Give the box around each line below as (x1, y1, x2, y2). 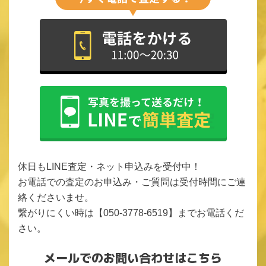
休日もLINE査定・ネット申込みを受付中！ (18, 161, 201, 172)
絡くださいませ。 (18, 192, 94, 203)
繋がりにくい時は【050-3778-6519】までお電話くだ (18, 208, 244, 218)
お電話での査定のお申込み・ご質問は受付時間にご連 (18, 177, 246, 188)
